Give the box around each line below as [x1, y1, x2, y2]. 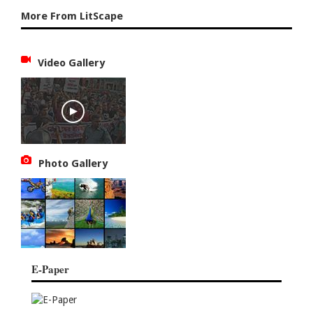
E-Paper [31, 261, 70, 277]
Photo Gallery [38, 157, 108, 170]
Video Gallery [38, 57, 105, 70]
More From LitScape [21, 10, 124, 23]
